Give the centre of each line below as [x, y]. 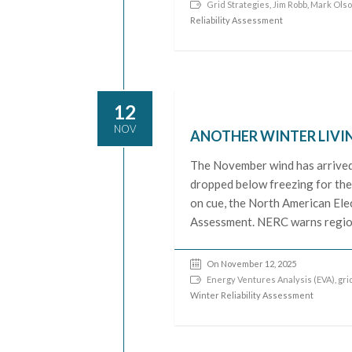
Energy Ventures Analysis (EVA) [271, 279]
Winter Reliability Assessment [252, 295]
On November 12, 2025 [252, 263]
